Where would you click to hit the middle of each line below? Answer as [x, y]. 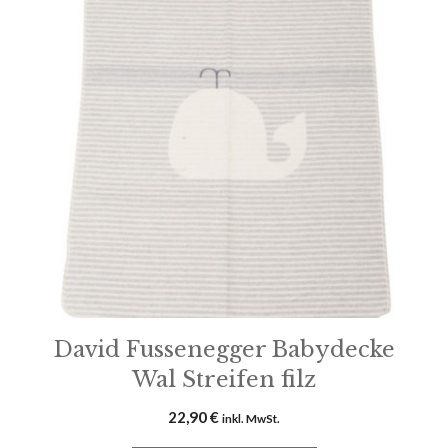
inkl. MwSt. [251, 418]
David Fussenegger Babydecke [224, 349]
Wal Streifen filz [224, 379]
